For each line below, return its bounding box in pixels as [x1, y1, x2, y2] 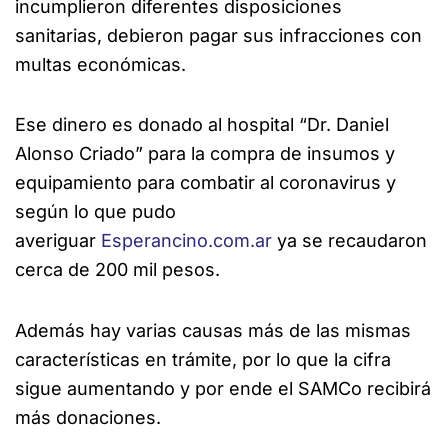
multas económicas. [15, 53, 186, 75]
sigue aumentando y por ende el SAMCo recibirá [15, 377, 431, 399]
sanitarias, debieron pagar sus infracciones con [15, 24, 422, 46]
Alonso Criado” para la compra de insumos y [15, 143, 395, 165]
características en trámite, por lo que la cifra [15, 348, 391, 370]
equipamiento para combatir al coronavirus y [15, 172, 396, 194]
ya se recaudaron [272, 230, 427, 252]
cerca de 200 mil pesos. [15, 259, 220, 281]
